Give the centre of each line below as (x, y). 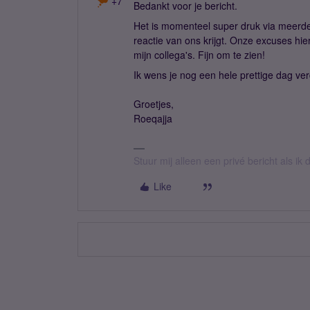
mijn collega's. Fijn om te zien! (199, 55)
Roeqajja (153, 118)
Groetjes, (154, 104)
